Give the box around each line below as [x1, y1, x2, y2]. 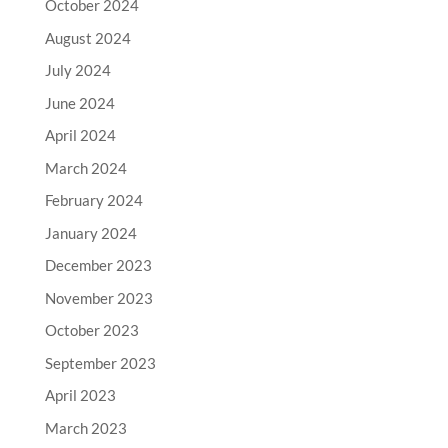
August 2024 [44, 28, 131, 47]
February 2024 [44, 191, 143, 209]
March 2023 [44, 418, 127, 437]
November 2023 [44, 288, 153, 307]
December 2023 [44, 256, 152, 274]
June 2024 [44, 93, 115, 112]
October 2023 [44, 321, 139, 339]
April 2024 [44, 126, 116, 144]
